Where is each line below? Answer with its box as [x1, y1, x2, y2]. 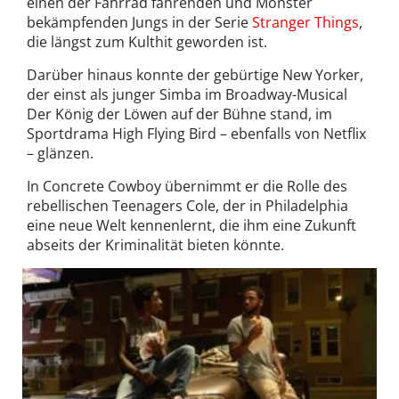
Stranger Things [252, 12, 359, 32]
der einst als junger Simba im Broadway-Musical [27, 84, 347, 104]
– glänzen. [27, 142, 94, 163]
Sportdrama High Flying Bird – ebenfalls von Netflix [27, 123, 366, 143]
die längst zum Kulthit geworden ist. [27, 31, 267, 52]
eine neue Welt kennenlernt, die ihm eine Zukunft [27, 215, 356, 235]
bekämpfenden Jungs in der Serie [27, 12, 252, 32]
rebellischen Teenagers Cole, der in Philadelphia [27, 195, 348, 216]
